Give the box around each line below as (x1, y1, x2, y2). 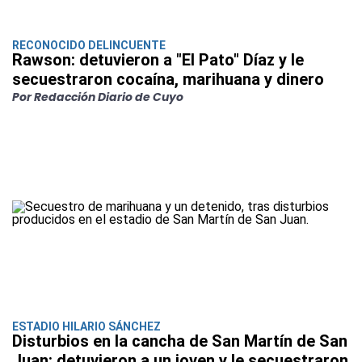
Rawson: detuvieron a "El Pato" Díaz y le (12, 50, 304, 70)
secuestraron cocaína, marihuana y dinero (12, 69, 324, 90)
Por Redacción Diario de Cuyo (12, 89, 183, 106)
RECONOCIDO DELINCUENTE (12, 39, 166, 53)
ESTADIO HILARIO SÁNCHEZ (12, 320, 161, 334)
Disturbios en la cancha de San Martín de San (12, 331, 347, 351)
